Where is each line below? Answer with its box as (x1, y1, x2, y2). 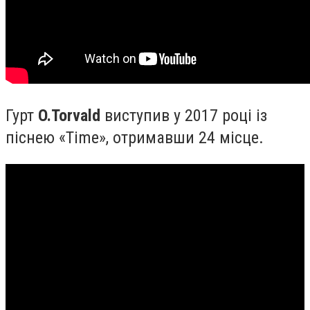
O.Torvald (38, 105, 100, 125)
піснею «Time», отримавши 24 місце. (6, 127, 268, 147)
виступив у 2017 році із (100, 105, 267, 125)
